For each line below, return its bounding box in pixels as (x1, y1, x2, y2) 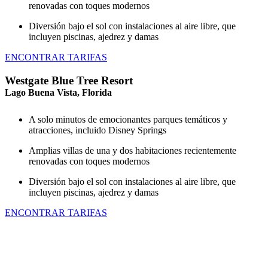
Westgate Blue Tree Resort (5, 74, 133, 87)
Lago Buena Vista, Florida (5, 87, 112, 98)
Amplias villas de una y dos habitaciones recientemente (29, 145, 236, 156)
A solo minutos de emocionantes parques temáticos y (29, 114, 227, 124)
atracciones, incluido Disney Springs (29, 124, 166, 135)
